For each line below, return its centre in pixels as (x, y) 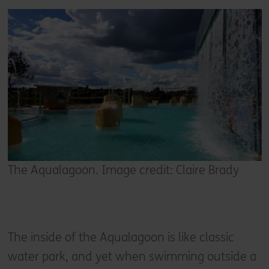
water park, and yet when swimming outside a (132, 257)
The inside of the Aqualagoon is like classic (121, 238)
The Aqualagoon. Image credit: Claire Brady (123, 171)
